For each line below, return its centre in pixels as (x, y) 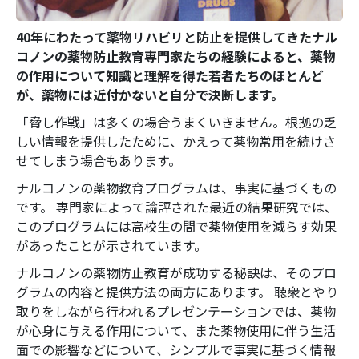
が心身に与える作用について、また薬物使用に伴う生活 (176, 330)
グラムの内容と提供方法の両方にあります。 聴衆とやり (177, 291)
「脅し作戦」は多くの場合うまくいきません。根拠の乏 (176, 121)
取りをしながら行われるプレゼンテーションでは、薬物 (176, 311)
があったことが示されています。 (111, 245)
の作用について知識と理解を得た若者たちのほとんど (170, 75)
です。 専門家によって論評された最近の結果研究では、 (177, 206)
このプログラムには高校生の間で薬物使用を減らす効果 (176, 226)
